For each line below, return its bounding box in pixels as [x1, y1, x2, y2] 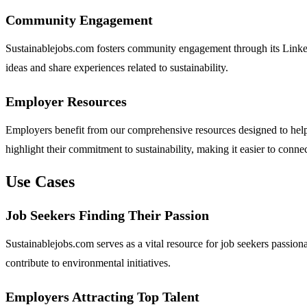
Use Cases [5, 173, 75, 191]
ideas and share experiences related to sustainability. [5, 62, 228, 74]
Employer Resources [5, 94, 127, 110]
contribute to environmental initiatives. [5, 257, 171, 269]
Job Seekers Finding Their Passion [5, 208, 209, 223]
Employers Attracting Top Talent [5, 289, 199, 305]
